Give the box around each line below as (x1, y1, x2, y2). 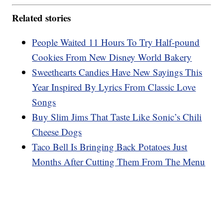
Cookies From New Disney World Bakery (32, 50, 192, 63)
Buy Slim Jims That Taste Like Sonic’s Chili (32, 110, 202, 123)
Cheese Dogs (32, 125, 82, 138)
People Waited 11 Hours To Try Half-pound (32, 35, 200, 48)
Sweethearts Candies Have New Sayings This (32, 65, 203, 78)
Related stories (12, 10, 71, 24)
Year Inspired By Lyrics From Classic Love (32, 80, 196, 93)
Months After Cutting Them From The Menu (32, 155, 206, 168)
